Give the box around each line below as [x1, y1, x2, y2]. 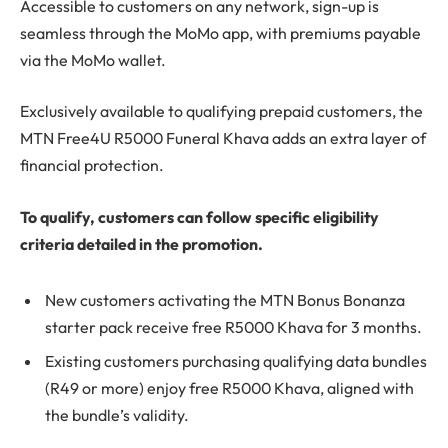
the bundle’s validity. [45, 404, 189, 425]
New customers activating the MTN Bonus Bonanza [45, 289, 405, 310]
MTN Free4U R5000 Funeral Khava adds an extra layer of [20, 128, 426, 149]
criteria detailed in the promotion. [20, 234, 263, 255]
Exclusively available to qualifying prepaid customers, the [20, 101, 423, 122]
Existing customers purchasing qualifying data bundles [45, 350, 427, 371]
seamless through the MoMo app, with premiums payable [20, 22, 421, 43]
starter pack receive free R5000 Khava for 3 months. [45, 316, 422, 337]
